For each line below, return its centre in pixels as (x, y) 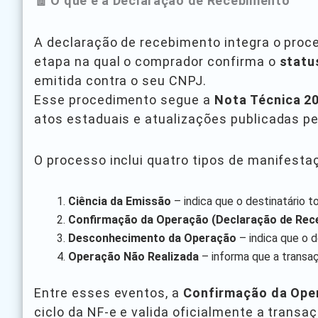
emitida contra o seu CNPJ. (120, 80)
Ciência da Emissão (120, 201)
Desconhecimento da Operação (152, 238)
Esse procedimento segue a (124, 99)
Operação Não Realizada (133, 256)
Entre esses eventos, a (109, 292)
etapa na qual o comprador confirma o (157, 61)
